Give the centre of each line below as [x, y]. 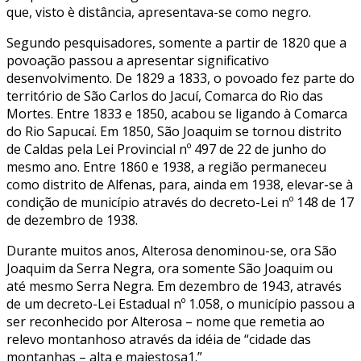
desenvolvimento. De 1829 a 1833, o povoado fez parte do [180, 78]
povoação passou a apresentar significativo [138, 60]
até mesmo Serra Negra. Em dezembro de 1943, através [174, 286]
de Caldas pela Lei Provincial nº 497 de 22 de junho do [166, 149]
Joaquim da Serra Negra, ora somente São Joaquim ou [170, 268]
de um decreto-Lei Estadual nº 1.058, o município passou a [180, 303]
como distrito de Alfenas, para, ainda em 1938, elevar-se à [180, 184]
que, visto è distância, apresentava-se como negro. [159, 12]
